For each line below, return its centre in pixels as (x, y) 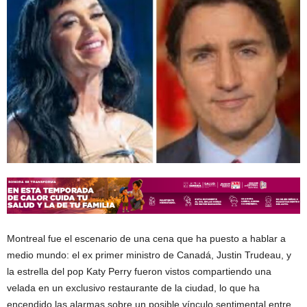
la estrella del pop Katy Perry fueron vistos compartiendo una (139, 272)
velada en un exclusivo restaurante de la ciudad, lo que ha (133, 288)
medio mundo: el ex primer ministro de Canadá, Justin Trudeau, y (149, 255)
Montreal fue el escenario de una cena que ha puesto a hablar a (146, 239)
